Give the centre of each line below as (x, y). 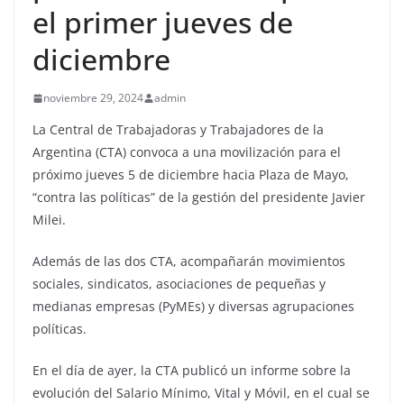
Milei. (49, 220)
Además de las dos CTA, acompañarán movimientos (189, 262)
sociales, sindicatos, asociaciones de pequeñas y (179, 284)
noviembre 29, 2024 (93, 98)
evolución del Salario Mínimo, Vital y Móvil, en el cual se (201, 393)
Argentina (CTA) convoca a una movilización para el (187, 152)
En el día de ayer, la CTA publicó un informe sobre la (192, 371)
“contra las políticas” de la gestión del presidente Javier (199, 197)
